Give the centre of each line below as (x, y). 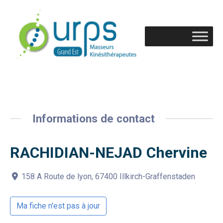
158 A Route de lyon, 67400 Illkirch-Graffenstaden (109, 177)
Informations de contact (93, 118)
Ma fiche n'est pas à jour (58, 206)
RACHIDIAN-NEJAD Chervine (109, 153)
